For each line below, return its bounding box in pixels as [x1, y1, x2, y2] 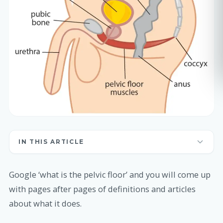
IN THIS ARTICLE [18, 138, 84, 145]
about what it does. [9, 198, 82, 209]
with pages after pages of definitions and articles [9, 183, 196, 195]
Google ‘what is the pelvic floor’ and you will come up [9, 169, 211, 180]
